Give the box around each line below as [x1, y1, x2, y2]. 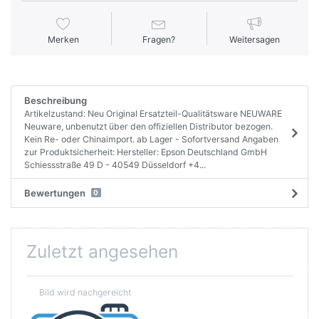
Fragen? [142, 34, 176, 46]
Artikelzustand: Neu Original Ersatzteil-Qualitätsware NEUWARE [23, 108, 282, 119]
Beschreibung [23, 94, 87, 106]
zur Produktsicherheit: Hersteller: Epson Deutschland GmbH [23, 146, 267, 157]
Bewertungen [23, 187, 85, 199]
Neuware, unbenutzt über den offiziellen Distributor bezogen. [23, 120, 273, 132]
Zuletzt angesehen [26, 241, 178, 263]
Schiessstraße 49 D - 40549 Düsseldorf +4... [23, 159, 206, 170]
